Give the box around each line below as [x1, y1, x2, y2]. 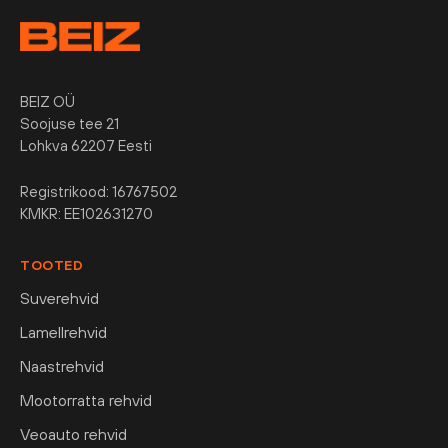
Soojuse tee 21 [20, 115, 119, 133]
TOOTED [20, 257, 83, 274]
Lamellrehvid [20, 323, 107, 342]
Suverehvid [20, 289, 99, 308]
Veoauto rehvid [20, 425, 127, 444]
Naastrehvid [20, 357, 104, 376]
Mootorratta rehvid [20, 391, 152, 410]
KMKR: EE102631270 [20, 205, 153, 223]
